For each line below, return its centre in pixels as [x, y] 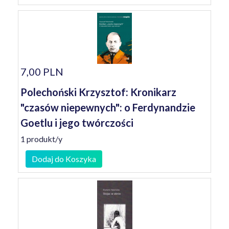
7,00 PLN [42, 72]
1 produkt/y [41, 139]
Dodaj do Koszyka [64, 159]
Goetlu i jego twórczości [77, 123]
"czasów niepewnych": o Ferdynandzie [108, 107]
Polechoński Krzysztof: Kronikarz [98, 92]
